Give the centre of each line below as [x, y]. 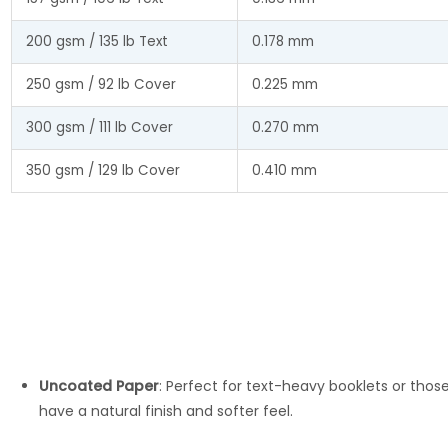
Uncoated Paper [99, 385]
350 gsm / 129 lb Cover [102, 170]
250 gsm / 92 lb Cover [100, 84]
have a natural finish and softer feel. [166, 410]
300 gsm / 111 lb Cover [99, 127]
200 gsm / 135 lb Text [96, 41]
